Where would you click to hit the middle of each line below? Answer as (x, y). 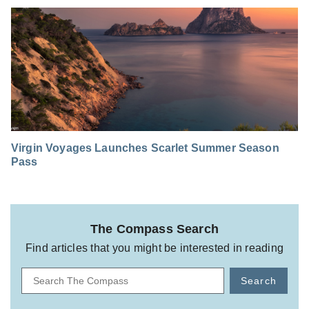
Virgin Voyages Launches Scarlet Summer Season (145, 148)
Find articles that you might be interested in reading (154, 248)
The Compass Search (154, 229)
